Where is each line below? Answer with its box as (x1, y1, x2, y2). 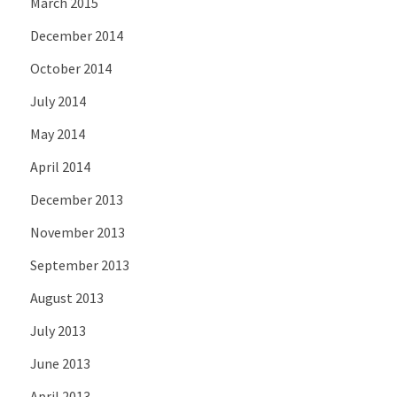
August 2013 (29, 288, 104, 307)
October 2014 (29, 58, 112, 77)
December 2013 (29, 190, 123, 208)
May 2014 (29, 124, 85, 143)
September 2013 (29, 255, 129, 274)
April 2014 (29, 157, 90, 175)
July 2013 (29, 321, 86, 339)
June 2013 (29, 354, 90, 372)
